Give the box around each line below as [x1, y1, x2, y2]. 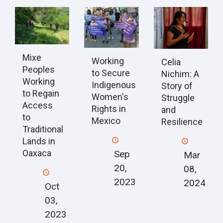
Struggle [161, 92, 195, 103]
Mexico [92, 115, 121, 126]
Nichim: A [161, 68, 199, 79]
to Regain [22, 88, 59, 99]
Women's [92, 92, 129, 103]
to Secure [92, 68, 130, 79]
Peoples [22, 64, 55, 75]
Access [22, 100, 53, 111]
